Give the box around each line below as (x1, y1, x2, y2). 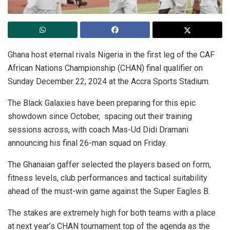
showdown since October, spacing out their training (8, 111, 192, 121)
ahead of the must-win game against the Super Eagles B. (8, 186, 210, 196)
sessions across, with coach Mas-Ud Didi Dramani (8, 124, 188, 135)
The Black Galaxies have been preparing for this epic (8, 98, 196, 108)
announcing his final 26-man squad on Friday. (8, 138, 167, 148)
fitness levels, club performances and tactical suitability (8, 172, 207, 183)
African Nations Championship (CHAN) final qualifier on (8, 63, 203, 73)
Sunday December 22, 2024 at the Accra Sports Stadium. (8, 76, 210, 86)
